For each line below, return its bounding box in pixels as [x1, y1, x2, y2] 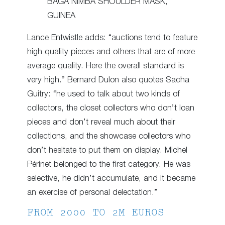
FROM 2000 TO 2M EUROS [27, 208, 164, 218]
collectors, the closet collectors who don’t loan [27, 104, 194, 112]
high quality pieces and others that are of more [27, 48, 195, 56]
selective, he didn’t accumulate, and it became [27, 174, 195, 182]
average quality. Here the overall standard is [27, 62, 184, 70]
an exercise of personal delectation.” [27, 188, 157, 196]
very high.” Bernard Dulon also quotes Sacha [27, 76, 189, 84]
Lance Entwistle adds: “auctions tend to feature [27, 34, 197, 42]
